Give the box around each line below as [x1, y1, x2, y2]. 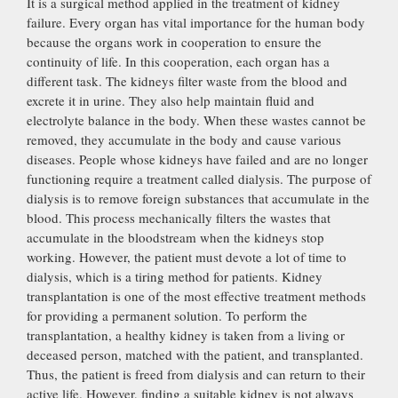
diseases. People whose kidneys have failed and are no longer [27, 149, 368, 168]
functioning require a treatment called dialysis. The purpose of [27, 169, 371, 187]
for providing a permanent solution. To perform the [27, 306, 307, 324]
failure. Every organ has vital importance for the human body [27, 12, 365, 31]
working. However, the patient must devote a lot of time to [27, 247, 346, 266]
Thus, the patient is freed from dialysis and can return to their [27, 364, 365, 383]
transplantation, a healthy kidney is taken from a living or [27, 325, 345, 344]
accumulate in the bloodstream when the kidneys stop [27, 227, 324, 246]
